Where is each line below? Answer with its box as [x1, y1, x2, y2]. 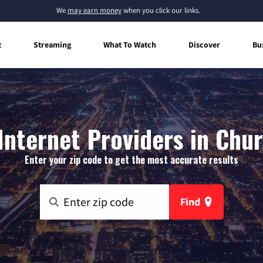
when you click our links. [121, 5, 200, 15]
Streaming [33, 39, 71, 50]
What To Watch [103, 39, 156, 50]
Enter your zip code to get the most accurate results [25, 152, 238, 167]
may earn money [67, 5, 122, 15]
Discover [188, 39, 220, 50]
